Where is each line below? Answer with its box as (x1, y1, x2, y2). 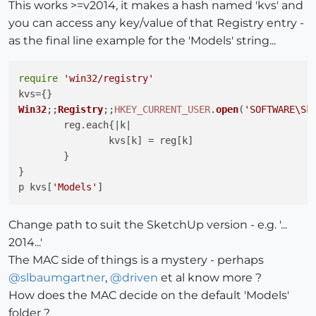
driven (122, 271, 158, 285)
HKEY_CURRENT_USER (114, 104, 210, 116)
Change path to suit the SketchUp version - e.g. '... (8, 218, 287, 232)
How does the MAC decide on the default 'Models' (8, 288, 289, 303)
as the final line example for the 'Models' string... (8, 34, 276, 48)
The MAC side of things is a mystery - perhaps (8, 253, 264, 267)
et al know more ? (158, 271, 262, 285)
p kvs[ (18, 181, 52, 193)
